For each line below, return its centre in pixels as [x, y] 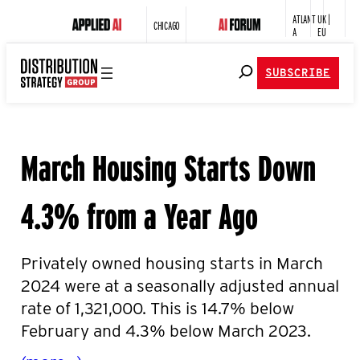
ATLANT [304, 18]
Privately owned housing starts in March [172, 262]
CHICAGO [167, 25]
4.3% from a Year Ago [139, 214]
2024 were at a [77, 284]
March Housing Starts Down [168, 166]
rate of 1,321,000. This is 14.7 [125, 307]
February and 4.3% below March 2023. [168, 329]
